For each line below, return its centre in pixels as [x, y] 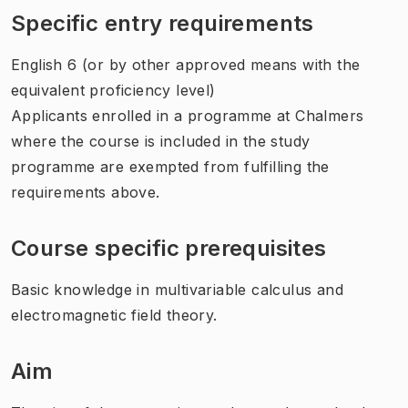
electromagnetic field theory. [114, 315]
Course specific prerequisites [169, 248]
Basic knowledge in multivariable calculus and [177, 289]
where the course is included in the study [161, 141]
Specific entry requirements [163, 23]
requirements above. [86, 192]
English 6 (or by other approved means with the [186, 64]
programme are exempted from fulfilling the [170, 166]
